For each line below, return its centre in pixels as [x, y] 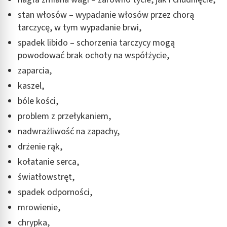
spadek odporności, [55, 192]
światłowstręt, [46, 177]
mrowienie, [39, 207]
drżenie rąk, [40, 146]
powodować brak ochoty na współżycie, [93, 55]
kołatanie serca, [48, 162]
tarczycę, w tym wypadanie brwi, [80, 27]
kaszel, [31, 86]
